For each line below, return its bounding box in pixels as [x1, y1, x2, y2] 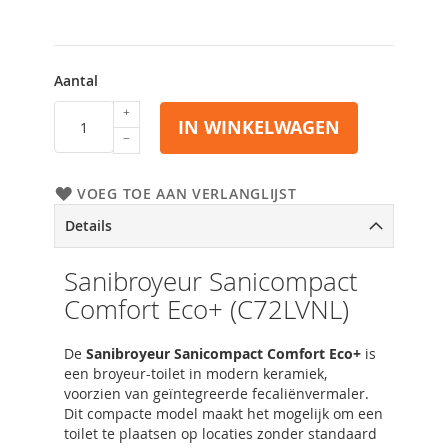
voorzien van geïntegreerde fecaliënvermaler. [64, 384, 369, 403]
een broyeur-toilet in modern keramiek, [64, 364, 327, 383]
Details [65, 216, 112, 235]
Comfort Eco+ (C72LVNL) [64, 292, 349, 327]
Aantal [54, 71, 98, 90]
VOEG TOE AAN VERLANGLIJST [77, 184, 297, 203]
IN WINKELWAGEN [178, 115, 340, 140]
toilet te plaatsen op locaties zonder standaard [64, 424, 377, 443]
